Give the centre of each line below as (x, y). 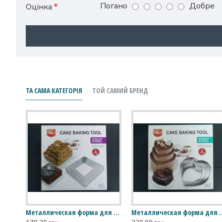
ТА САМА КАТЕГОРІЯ (54, 91)
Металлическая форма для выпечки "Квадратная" (116, 213)
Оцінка (39, 7)
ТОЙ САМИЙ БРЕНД (120, 91)
